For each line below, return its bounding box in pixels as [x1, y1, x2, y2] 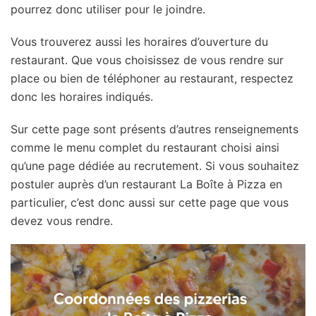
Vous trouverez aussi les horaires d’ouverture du [11, 34, 268, 49]
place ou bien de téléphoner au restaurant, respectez [11, 71, 293, 85]
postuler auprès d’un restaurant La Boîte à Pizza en [11, 176, 282, 191]
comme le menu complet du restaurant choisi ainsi [11, 140, 279, 154]
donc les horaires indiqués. [11, 89, 153, 104]
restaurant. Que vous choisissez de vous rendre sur [11, 52, 284, 67]
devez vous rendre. [11, 213, 113, 228]
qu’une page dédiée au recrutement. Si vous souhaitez [11, 158, 299, 173]
